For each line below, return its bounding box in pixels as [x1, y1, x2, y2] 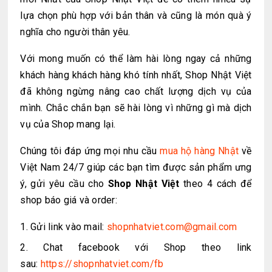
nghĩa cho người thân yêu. [20, 26, 131, 38]
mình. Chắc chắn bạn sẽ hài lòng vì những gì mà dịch [20, 102, 252, 114]
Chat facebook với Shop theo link [43, 241, 252, 253]
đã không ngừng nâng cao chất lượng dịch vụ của [20, 86, 252, 98]
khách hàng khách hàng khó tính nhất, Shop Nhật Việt [20, 69, 252, 81]
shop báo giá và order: [20, 194, 117, 206]
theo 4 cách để [179, 178, 252, 190]
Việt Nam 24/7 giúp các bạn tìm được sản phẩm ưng [20, 161, 252, 174]
